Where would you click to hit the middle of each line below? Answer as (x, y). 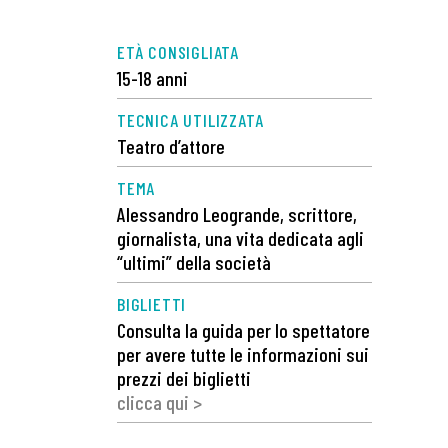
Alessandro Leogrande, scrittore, (237, 214)
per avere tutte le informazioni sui (243, 354)
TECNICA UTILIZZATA (190, 120)
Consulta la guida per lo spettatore (243, 330)
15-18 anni (152, 78)
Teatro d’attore (171, 146)
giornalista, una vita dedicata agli (240, 238)
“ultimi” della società (194, 262)
